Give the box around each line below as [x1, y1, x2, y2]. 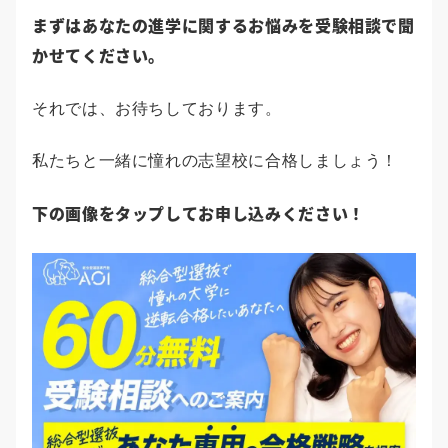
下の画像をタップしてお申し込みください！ [32, 200, 365, 225]
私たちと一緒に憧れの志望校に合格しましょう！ [32, 150, 399, 170]
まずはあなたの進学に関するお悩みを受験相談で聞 [32, 12, 415, 37]
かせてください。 [32, 42, 166, 67]
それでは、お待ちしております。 [32, 98, 282, 118]
